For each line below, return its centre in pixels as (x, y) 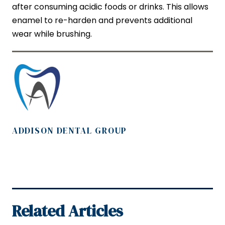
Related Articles (68, 211)
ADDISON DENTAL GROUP (70, 131)
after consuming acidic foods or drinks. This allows (110, 7)
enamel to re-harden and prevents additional (102, 21)
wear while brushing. (52, 34)
